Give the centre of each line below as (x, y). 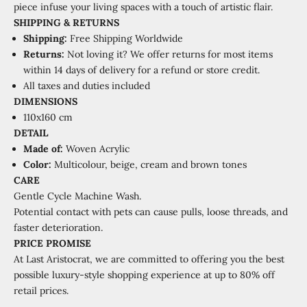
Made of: (45, 149)
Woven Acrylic (99, 149)
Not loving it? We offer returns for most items (169, 54)
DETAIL (31, 133)
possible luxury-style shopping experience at (114, 275)
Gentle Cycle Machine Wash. (77, 196)
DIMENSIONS (46, 102)
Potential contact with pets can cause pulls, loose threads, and (151, 212)
